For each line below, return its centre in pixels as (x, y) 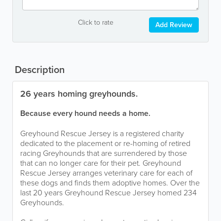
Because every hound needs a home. (85, 113)
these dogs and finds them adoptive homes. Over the (110, 183)
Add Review (174, 25)
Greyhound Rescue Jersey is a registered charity (102, 133)
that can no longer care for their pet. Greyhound (101, 163)
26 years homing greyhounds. (79, 93)
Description (38, 69)
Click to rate (95, 22)
